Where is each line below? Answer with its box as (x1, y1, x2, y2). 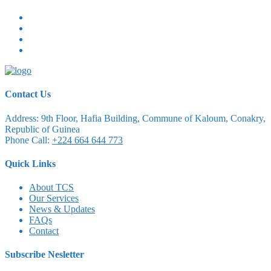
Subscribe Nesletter (5, 249, 84, 260)
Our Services (29, 193, 79, 204)
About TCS (29, 182, 74, 193)
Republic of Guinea (5, 123, 80, 134)
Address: (5, 113, 39, 123)
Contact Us (5, 89, 51, 100)
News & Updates (29, 204, 95, 215)
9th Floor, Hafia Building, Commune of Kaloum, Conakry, (41, 113, 266, 123)
